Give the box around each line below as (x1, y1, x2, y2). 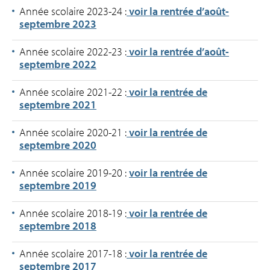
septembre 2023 (19, 17, 96, 31)
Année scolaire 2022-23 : (19, 45, 127, 59)
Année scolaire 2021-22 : (19, 85, 127, 99)
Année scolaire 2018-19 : (19, 206, 127, 221)
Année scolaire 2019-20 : (19, 166, 129, 180)
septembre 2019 (19, 178, 96, 193)
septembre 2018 (19, 219, 96, 233)
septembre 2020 (19, 138, 96, 152)
